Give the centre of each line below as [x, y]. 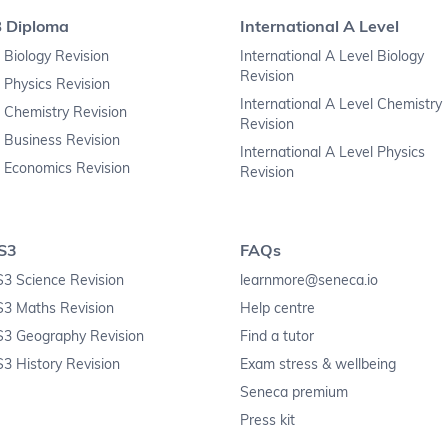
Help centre [277, 308]
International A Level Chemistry [341, 104]
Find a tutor [277, 336]
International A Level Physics [332, 152]
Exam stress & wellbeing [318, 364]
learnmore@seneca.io [309, 280]
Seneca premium [294, 392]
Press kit [267, 420]
